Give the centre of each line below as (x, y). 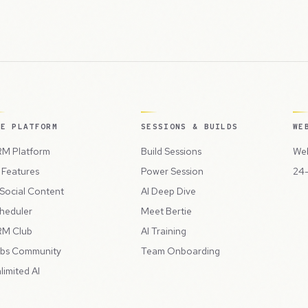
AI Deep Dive (168, 191)
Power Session (172, 171)
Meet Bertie (166, 211)
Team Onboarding (180, 251)
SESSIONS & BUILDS (190, 126)
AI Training (164, 231)
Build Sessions (171, 151)
